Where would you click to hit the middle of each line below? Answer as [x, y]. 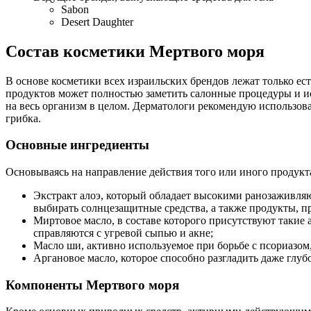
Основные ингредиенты [77, 145]
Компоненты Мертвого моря [92, 285]
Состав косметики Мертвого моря [135, 51]
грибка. [23, 118]
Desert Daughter [97, 22]
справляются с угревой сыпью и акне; [123, 233]
